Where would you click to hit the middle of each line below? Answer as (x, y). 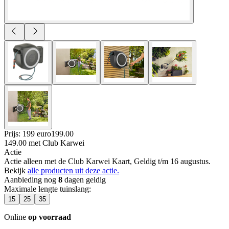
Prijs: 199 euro (28, 133)
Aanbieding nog (31, 179)
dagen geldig (84, 179)
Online (16, 217)
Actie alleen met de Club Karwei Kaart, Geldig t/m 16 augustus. (107, 161)
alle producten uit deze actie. (73, 170)
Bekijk (16, 170)
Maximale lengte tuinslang (47, 189)
